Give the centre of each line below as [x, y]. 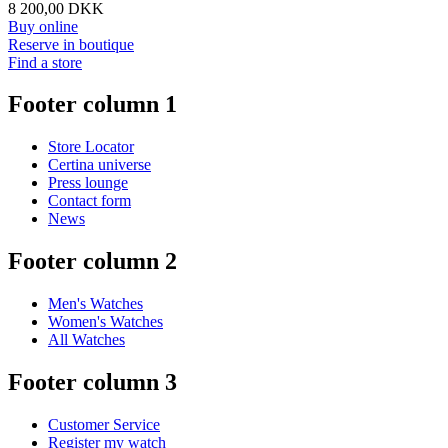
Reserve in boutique [71, 44]
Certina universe [99, 165]
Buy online [43, 26]
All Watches [86, 340]
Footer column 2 [92, 261]
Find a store [45, 62]
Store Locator [91, 147]
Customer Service [104, 424]
